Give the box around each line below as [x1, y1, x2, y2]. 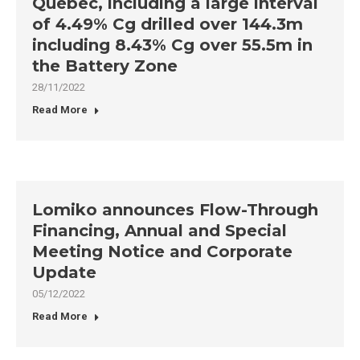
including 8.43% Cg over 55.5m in [32, 35, 313, 55]
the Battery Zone [32, 56, 178, 76]
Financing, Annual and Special [32, 221, 287, 240]
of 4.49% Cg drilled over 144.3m [32, 14, 303, 34]
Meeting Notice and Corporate [32, 242, 292, 261]
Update [32, 263, 96, 282]
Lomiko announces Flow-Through [32, 200, 318, 219]
